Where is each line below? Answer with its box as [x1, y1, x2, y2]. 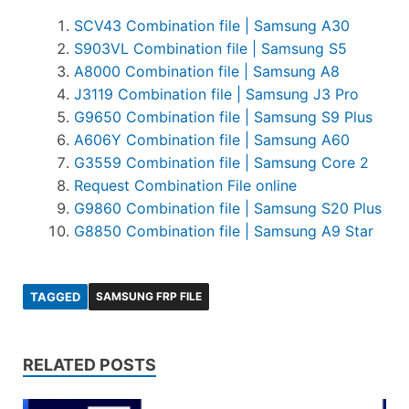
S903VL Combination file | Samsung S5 [74, 39, 347, 58]
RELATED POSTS [23, 355, 156, 375]
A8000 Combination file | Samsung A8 [74, 62, 340, 81]
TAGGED [30, 289, 80, 305]
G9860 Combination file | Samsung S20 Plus [74, 199, 382, 218]
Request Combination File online [74, 176, 297, 195]
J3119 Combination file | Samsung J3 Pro [74, 85, 359, 104]
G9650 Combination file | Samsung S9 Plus [74, 108, 372, 127]
